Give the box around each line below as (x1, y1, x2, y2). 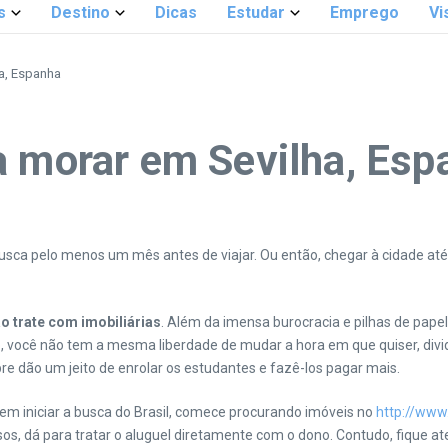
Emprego (330, 3, 399, 22)
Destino (51, 3, 110, 22)
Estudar (227, 3, 285, 22)
